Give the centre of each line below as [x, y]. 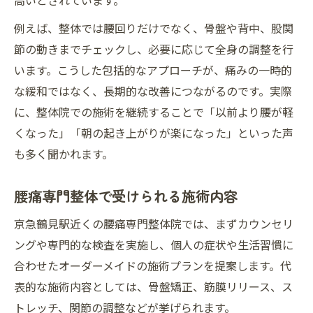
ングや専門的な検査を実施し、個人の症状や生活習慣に [154, 245]
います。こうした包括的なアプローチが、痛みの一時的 [153, 70]
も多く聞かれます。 [64, 154]
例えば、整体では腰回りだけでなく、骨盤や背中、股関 [154, 28]
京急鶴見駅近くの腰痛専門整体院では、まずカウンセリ [154, 224]
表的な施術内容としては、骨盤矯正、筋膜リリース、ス [153, 286]
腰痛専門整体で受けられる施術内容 [126, 196]
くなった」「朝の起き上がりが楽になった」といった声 [154, 133]
